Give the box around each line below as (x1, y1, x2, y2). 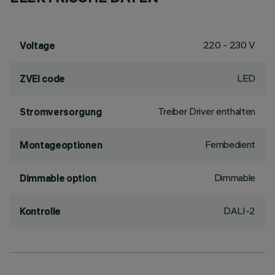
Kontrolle (20, 205, 61, 217)
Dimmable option (20, 172, 96, 184)
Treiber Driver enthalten (157, 105, 255, 117)
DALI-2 (223, 204, 255, 217)
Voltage (20, 39, 55, 52)
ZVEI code (20, 72, 66, 85)
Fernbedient (204, 138, 255, 150)
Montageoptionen (20, 139, 103, 151)
